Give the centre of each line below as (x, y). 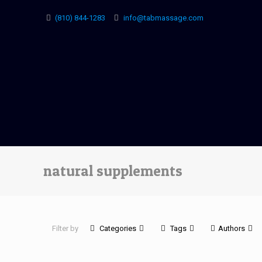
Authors (232, 228)
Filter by (65, 228)
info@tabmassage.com (163, 18)
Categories (118, 228)
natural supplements (113, 171)
